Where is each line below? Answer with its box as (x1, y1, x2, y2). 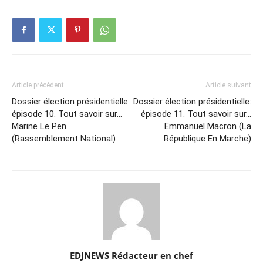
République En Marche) (164, 133, 251, 144)
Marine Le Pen (12, 120, 66, 131)
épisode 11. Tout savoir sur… (141, 108, 251, 119)
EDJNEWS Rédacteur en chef (70, 249, 193, 261)
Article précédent (12, 80, 64, 89)
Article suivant (205, 80, 251, 89)
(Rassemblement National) (12, 133, 116, 144)
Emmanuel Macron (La (164, 120, 251, 131)
